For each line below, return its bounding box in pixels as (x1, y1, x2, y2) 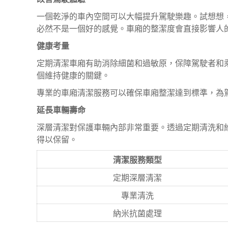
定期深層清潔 (112, 174, 162, 182)
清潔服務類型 (112, 156, 162, 164)
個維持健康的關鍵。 (37, 71, 110, 80)
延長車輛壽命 (37, 106, 85, 115)
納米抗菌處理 (112, 209, 162, 218)
